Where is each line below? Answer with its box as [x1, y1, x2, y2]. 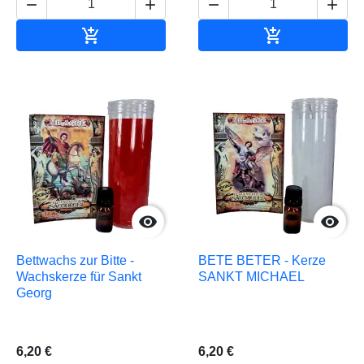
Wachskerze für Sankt [16, 270, 141, 284]
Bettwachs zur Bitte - [16, 253, 134, 268]
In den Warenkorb [100, 27, 201, 41]
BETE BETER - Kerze [198, 253, 326, 268]
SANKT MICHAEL [198, 270, 305, 284]
